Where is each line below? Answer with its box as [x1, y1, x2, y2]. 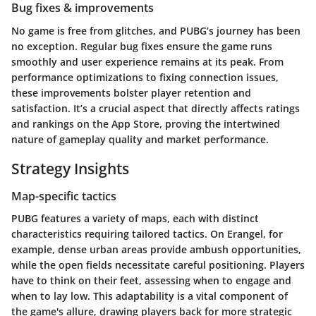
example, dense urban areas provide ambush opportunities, [11, 243, 301, 257]
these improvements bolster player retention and [11, 85, 251, 99]
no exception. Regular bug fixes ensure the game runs [11, 39, 272, 53]
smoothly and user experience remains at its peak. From [11, 54, 284, 68]
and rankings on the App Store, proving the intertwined [11, 116, 280, 130]
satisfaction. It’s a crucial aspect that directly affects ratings [11, 101, 300, 115]
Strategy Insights [11, 158, 129, 178]
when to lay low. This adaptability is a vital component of [11, 289, 288, 303]
